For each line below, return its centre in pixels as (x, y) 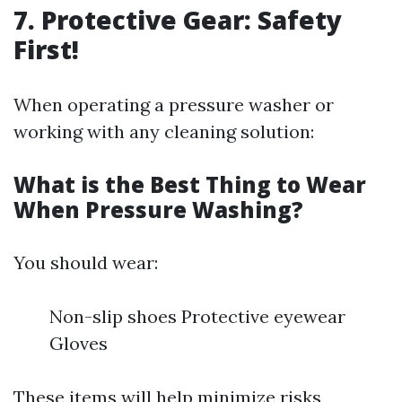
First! (46, 49)
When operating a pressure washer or (174, 105)
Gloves (79, 343)
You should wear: (86, 262)
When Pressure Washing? (158, 210)
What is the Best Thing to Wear (190, 184)
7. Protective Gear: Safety (178, 20)
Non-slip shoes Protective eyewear (197, 316)
